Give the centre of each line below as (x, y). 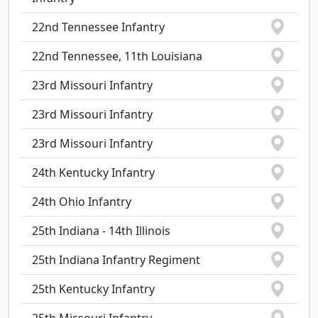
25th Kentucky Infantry (93, 289)
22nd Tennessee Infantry (98, 27)
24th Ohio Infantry (82, 202)
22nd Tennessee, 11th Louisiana (117, 56)
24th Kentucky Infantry (93, 172)
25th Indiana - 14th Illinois (101, 231)
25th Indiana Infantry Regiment (116, 260)
